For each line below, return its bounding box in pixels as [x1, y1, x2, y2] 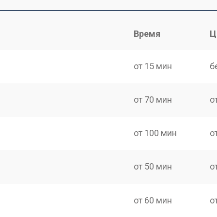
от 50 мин [134, 161, 172, 172]
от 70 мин [134, 94, 172, 105]
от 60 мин [134, 195, 172, 205]
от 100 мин [134, 128, 177, 138]
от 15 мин [134, 61, 172, 71]
